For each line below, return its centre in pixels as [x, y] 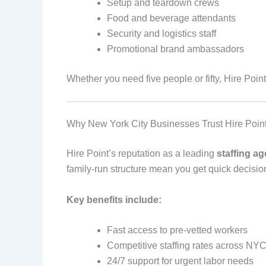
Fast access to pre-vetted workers [177, 230]
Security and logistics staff [161, 33]
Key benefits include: [114, 199]
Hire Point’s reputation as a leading [142, 154]
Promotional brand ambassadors [175, 49]
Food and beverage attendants [171, 18]
